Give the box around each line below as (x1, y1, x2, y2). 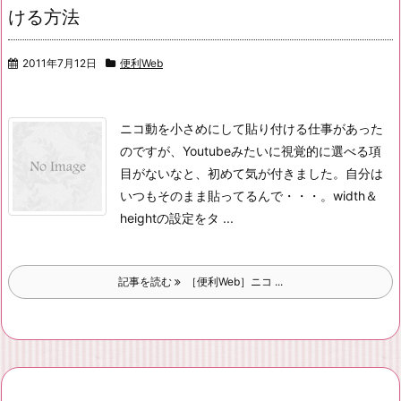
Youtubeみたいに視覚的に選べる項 (183, 143, 381, 158)
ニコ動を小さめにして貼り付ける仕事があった (120, 121, 383, 136)
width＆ (333, 188, 378, 203)
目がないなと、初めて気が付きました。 (120, 166, 346, 181)
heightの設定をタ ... (120, 210, 234, 226)
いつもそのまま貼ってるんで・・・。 (120, 188, 333, 203)
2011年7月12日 (22, 56, 97, 70)
